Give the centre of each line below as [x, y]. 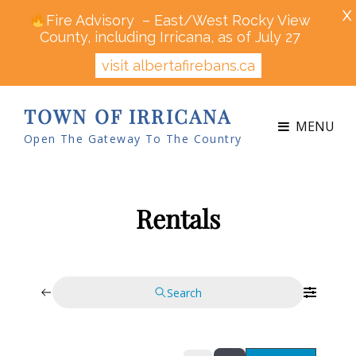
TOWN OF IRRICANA [128, 116]
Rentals [178, 218]
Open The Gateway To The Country [133, 139]
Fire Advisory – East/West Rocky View [178, 20]
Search [184, 292]
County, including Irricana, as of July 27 [170, 37]
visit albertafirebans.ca [178, 66]
